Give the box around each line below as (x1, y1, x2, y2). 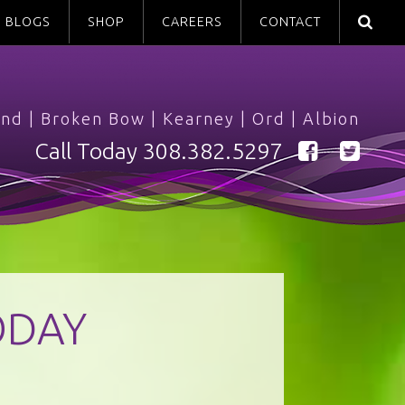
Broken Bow (41, 109, 146, 127)
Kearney (163, 109, 235, 127)
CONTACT (259, 14, 321, 29)
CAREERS (162, 14, 222, 29)
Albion (303, 109, 360, 127)
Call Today (34, 138, 143, 164)
